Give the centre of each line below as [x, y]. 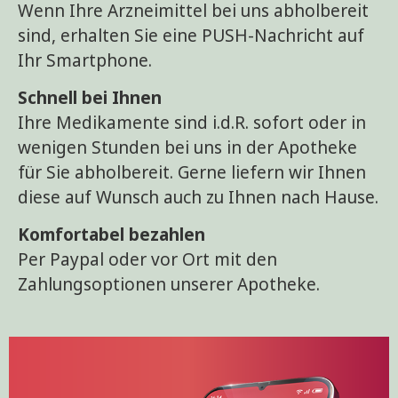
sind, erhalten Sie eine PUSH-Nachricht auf [191, 35]
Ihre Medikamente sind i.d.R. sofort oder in [192, 123]
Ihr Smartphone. [85, 60]
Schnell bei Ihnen [90, 98]
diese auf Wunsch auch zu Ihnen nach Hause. [198, 198]
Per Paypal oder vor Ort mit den [147, 260]
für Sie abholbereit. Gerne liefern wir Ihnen [192, 173]
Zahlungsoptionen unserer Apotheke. [169, 285]
